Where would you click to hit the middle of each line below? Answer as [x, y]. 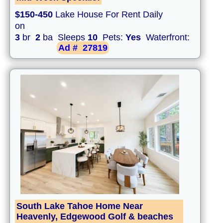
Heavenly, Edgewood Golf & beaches [95, 217]
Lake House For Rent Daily [108, 15]
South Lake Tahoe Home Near [80, 206]
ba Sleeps [64, 38]
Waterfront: [167, 38]
